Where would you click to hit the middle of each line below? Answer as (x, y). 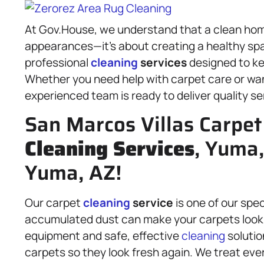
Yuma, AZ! (73, 173)
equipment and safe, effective (103, 236)
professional (58, 62)
